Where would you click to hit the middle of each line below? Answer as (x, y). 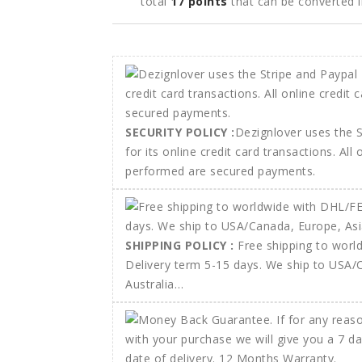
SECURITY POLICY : (180, 133)
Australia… (154, 284)
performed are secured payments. (221, 171)
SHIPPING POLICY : (181, 246)
